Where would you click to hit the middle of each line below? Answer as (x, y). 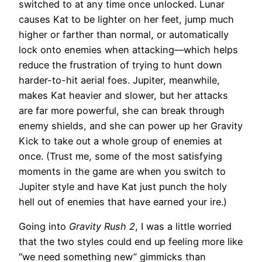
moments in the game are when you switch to (122, 171)
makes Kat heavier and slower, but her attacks (123, 95)
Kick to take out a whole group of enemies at (120, 141)
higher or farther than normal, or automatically (124, 34)
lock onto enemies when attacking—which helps (128, 49)
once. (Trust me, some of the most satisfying (120, 156)
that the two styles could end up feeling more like (131, 242)
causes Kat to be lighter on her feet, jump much (126, 19)
